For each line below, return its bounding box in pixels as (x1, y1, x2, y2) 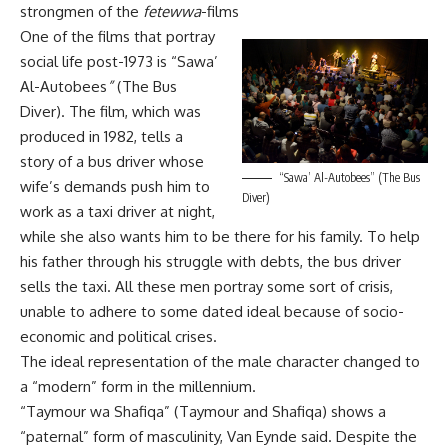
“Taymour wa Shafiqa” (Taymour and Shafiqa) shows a (20, 401, 386, 421)
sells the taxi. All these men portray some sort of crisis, (20, 276, 393, 296)
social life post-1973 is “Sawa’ (20, 51, 218, 71)
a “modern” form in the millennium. (20, 376, 256, 396)
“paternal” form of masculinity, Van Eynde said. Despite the (20, 426, 417, 446)
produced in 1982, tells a (20, 126, 183, 146)
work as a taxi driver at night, (20, 201, 215, 221)
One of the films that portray (20, 26, 215, 46)
